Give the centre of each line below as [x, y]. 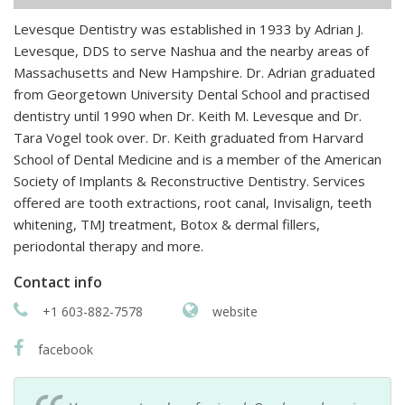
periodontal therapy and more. [108, 245]
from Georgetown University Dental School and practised [192, 94]
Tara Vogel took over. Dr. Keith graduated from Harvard [188, 137]
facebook [64, 349]
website [233, 311]
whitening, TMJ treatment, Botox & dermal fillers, [167, 224]
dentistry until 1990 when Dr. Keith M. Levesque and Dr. [188, 115]
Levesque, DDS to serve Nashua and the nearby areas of [191, 50]
